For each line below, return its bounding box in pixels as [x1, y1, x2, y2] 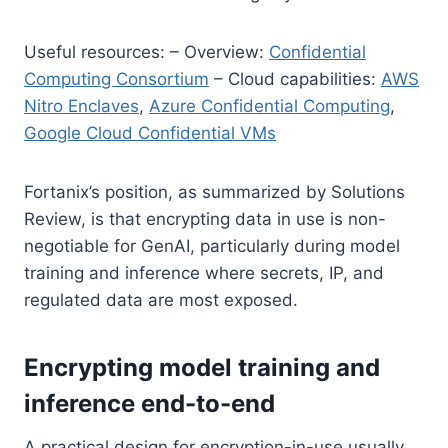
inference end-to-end [24, 388, 275, 418]
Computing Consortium [24, 68, 209, 89]
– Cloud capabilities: [209, 68, 381, 89]
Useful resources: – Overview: [24, 41, 269, 62]
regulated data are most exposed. [24, 289, 298, 310]
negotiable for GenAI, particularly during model [24, 235, 400, 256]
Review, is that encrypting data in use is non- [24, 208, 386, 229]
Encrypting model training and [24, 352, 380, 382]
